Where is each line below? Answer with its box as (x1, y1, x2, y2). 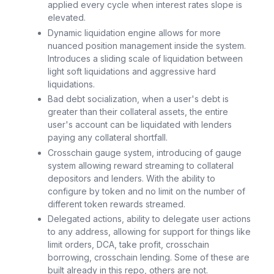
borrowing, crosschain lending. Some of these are (48, 252, 250, 263)
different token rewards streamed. (48, 198, 185, 209)
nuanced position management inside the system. (48, 40, 246, 51)
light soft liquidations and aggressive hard (48, 65, 216, 76)
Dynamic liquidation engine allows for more (48, 27, 221, 38)
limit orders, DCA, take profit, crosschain (48, 239, 209, 250)
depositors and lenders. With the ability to (48, 172, 215, 183)
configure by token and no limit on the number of (48, 185, 245, 196)
